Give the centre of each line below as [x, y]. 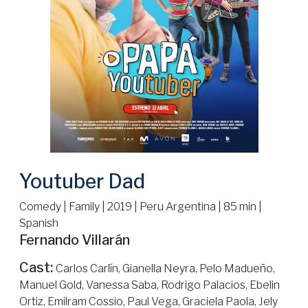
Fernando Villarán [75, 240]
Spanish [39, 223]
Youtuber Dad [82, 181]
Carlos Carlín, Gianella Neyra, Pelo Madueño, [165, 268]
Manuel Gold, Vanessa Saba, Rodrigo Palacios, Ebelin [150, 285]
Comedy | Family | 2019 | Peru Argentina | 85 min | [141, 206]
